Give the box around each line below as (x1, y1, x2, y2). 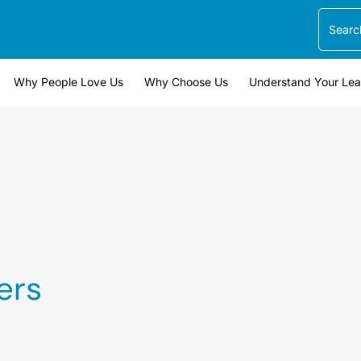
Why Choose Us (143, 74, 228, 89)
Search (318, 9, 359, 24)
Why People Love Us (13, 74, 123, 89)
